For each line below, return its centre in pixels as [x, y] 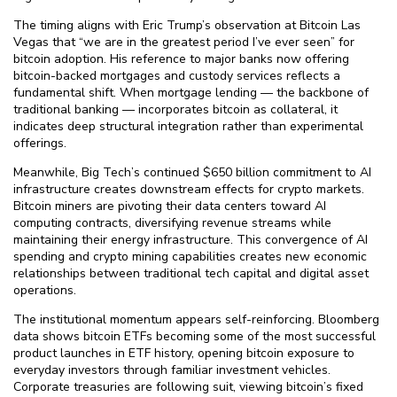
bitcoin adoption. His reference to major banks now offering [181, 59]
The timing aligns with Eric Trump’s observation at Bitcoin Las [187, 25]
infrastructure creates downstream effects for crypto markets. [189, 189]
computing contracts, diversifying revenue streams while [172, 223]
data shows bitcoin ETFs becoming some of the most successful [195, 336]
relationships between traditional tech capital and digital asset [191, 273]
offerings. [40, 143]
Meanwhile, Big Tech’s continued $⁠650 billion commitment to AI [192, 172]
